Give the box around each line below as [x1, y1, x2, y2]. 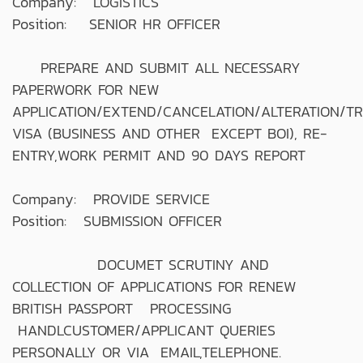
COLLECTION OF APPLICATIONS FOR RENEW [12, 275, 297, 297]
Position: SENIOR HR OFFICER [12, 12, 220, 35]
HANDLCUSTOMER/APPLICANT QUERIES [12, 318, 275, 341]
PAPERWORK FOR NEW [12, 78, 160, 100]
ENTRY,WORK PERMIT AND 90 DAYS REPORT [12, 143, 305, 166]
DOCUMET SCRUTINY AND [12, 253, 269, 275]
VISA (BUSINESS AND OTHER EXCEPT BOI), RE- [12, 122, 327, 144]
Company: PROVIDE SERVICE [12, 187, 210, 210]
